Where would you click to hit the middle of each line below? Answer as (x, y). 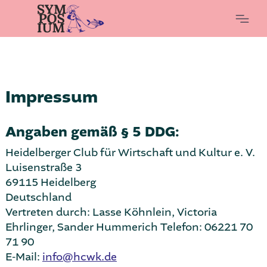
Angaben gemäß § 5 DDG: (92, 133)
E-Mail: (24, 257)
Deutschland (38, 198)
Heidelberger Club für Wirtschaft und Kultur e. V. (130, 153)
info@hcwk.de (79, 257)
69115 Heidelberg (50, 183)
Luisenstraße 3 (43, 168)
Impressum (51, 97)
